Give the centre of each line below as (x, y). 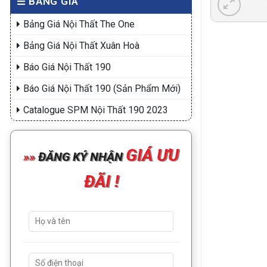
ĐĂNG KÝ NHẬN (79, 157)
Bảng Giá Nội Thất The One (79, 24)
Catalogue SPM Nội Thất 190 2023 (96, 110)
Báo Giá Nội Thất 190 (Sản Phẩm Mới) (102, 89)
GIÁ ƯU (152, 155)
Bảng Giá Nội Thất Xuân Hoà (81, 46)
